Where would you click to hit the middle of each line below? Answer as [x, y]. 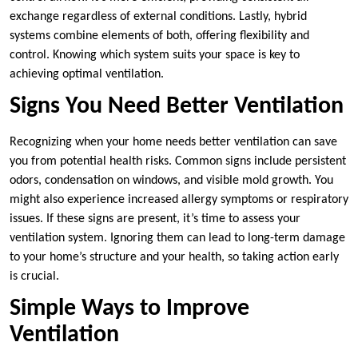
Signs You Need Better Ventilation [177, 107]
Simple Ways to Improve [129, 309]
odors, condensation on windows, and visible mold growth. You [171, 181]
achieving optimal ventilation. [87, 75]
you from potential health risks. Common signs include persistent [178, 162]
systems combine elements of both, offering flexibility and [159, 36]
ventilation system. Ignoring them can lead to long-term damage [177, 239]
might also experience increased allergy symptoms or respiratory [179, 200]
